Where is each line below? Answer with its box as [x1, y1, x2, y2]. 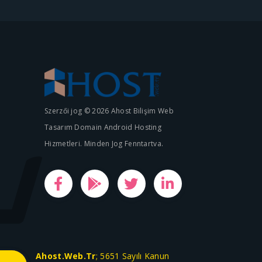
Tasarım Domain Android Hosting [44, 122, 162, 132]
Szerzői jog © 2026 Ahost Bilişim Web [44, 106, 174, 116]
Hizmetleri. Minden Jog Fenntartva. [44, 139, 164, 149]
